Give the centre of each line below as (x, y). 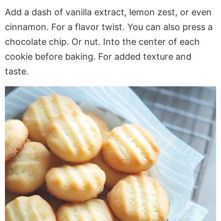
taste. (17, 72)
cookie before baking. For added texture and (98, 57)
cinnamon (26, 27)
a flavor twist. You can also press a (139, 27)
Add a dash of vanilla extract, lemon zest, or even (108, 12)
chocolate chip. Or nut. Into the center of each (102, 42)
